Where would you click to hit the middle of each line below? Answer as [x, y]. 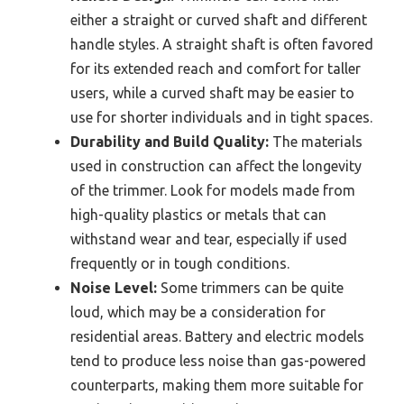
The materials [316, 142]
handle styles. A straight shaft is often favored [222, 45]
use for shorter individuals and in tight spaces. [221, 118]
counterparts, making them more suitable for [217, 386]
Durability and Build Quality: [170, 142]
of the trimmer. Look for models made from [213, 191]
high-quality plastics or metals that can [198, 215]
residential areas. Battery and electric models [217, 337]
